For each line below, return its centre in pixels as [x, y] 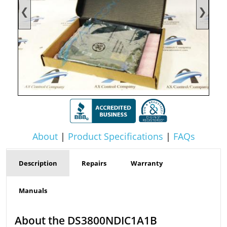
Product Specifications [115, 137]
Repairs [94, 163]
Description [38, 163]
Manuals [33, 191]
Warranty [147, 163]
